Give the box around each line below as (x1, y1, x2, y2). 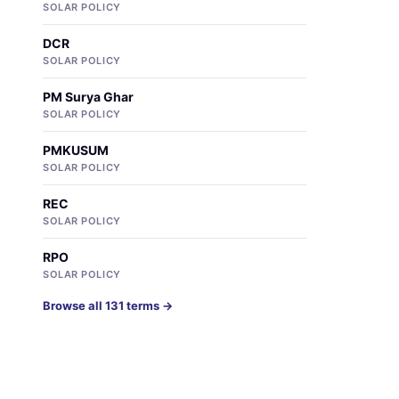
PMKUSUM (43, 142, 109, 158)
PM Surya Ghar (43, 89, 134, 104)
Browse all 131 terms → (43, 298, 173, 313)
